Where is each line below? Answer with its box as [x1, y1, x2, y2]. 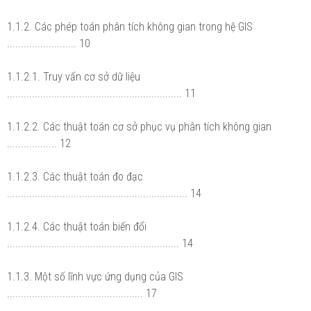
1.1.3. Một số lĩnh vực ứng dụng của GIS [7, 269, 183, 283]
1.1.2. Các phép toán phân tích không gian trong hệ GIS [7, 19, 253, 33]
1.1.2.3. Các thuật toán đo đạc [7, 169, 143, 183]
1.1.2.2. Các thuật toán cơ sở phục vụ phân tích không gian [7, 119, 271, 133]
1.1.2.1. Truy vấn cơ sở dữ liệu [7, 69, 140, 83]
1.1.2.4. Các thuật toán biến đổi [7, 219, 146, 233]
